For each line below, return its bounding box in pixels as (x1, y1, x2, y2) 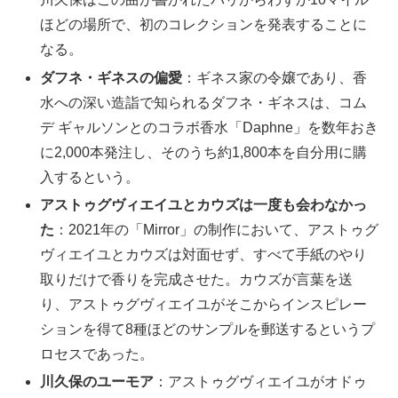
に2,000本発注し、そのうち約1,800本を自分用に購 (40, 144, 368, 160)
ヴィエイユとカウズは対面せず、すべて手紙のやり (40, 246, 368, 262)
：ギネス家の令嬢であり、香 (182, 69, 368, 85)
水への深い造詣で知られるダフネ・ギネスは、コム (40, 94, 368, 110)
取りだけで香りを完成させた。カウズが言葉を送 (40, 271, 354, 287)
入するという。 (40, 169, 140, 185)
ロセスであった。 (40, 346, 155, 362)
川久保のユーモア (40, 374, 155, 389)
